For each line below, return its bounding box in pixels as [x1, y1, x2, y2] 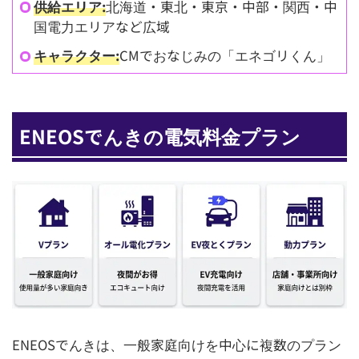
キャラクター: [33, 46, 119, 66]
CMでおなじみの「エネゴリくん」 [119, 46, 330, 66]
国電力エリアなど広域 [33, 16, 170, 36]
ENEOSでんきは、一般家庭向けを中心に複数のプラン [11, 334, 341, 354]
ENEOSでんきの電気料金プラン [18, 121, 301, 150]
